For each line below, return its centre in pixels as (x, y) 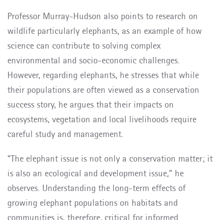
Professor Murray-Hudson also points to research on (103, 16)
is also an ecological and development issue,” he (96, 173)
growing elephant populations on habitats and (93, 203)
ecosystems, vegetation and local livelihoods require (102, 119)
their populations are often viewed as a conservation (103, 90)
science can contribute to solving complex (84, 45)
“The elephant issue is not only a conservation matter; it (110, 158)
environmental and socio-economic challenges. (94, 60)
